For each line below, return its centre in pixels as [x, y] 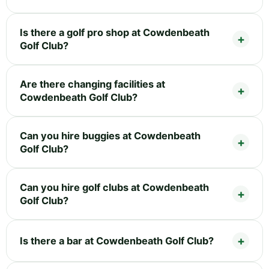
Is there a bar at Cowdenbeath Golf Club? [117, 240]
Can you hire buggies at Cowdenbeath [110, 135]
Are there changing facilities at [92, 84]
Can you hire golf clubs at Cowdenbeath [114, 187]
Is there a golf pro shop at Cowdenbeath [115, 32]
